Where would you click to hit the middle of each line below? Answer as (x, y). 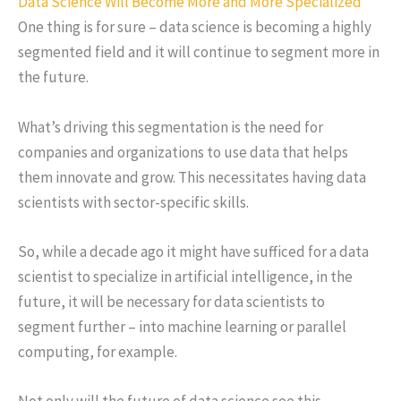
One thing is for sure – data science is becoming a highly (195, 27)
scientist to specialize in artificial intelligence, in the (185, 276)
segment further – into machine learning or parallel (182, 326)
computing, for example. (98, 351)
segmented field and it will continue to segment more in (199, 52)
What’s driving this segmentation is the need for (171, 127)
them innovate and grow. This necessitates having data (192, 177)
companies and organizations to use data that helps (183, 152)
